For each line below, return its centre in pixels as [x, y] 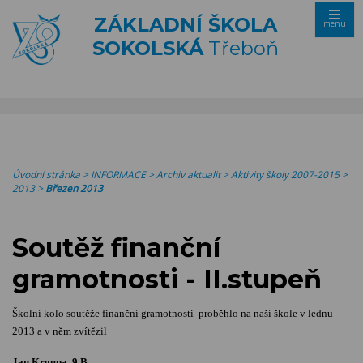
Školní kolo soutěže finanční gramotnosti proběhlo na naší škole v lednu [173, 314]
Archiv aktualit [188, 175]
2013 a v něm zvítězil [60, 331]
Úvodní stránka [46, 175]
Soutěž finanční [116, 248]
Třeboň [241, 48]
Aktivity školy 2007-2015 [285, 175]
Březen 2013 [74, 188]
